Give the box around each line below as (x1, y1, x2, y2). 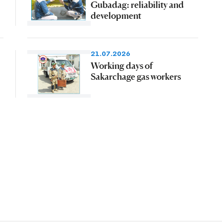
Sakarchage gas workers (90, 71, 181, 82)
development (90, 10, 141, 21)
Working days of (90, 60, 153, 71)
